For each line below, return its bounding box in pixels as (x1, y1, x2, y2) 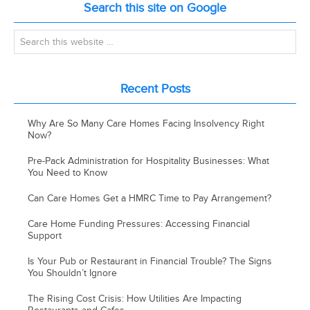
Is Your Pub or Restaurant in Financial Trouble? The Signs (28, 255, 273, 267)
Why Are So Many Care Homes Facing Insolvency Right (28, 117, 265, 129)
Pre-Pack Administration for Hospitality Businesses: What (28, 154, 270, 167)
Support (28, 229, 62, 241)
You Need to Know (28, 166, 108, 179)
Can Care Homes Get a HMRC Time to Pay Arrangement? (28, 192, 272, 204)
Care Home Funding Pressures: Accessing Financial (28, 217, 250, 230)
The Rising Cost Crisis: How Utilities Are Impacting (28, 292, 242, 304)
